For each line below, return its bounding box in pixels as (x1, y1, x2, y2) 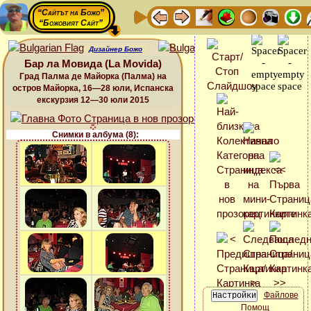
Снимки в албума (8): (51, 130, 139, 140)
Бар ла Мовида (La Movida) (24, 58, 162, 69)
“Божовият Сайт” (39, 18, 103, 28)
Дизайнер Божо (89, 45, 142, 53)
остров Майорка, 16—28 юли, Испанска (12, 83, 174, 93)
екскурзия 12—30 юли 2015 (37, 95, 149, 105)
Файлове (263, 290, 299, 301)
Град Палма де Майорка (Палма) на (19, 72, 167, 81)
